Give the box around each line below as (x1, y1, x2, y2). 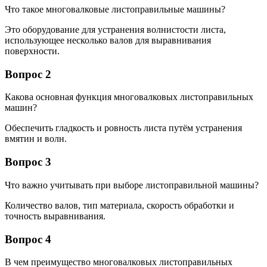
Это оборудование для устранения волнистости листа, (5, 24, 226, 35)
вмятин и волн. (5, 133, 67, 144)
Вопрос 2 (5, 67, 51, 80)
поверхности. (5, 46, 60, 56)
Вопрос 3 (5, 156, 51, 169)
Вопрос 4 (5, 232, 51, 246)
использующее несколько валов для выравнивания (5, 35, 211, 45)
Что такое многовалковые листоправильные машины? (5, 4, 225, 14)
